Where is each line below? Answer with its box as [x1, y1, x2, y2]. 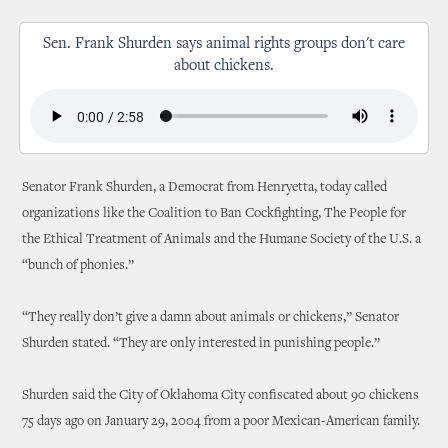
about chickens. [174, 58, 274, 74]
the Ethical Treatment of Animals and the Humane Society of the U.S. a [22, 233, 422, 247]
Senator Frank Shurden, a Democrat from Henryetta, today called [22, 181, 388, 195]
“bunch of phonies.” [22, 259, 135, 273]
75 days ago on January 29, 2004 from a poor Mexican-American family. [22, 415, 421, 429]
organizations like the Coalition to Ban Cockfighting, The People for [22, 207, 407, 221]
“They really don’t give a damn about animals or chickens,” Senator [22, 311, 400, 325]
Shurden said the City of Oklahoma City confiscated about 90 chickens [22, 389, 420, 403]
